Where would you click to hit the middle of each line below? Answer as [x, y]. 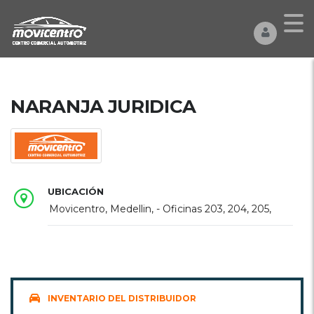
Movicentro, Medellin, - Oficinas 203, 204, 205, [160, 209]
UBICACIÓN [76, 191]
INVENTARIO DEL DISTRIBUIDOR [122, 298]
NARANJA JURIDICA [104, 107]
